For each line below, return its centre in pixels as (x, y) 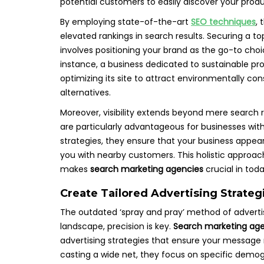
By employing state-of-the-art (126, 22)
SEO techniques (223, 22)
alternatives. (85, 93)
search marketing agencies (147, 169)
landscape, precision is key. (117, 226)
